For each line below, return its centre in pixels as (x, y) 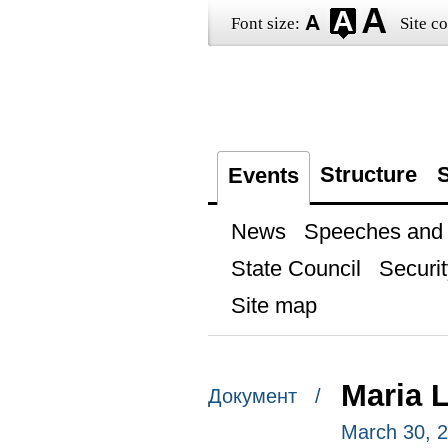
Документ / (264, 396)
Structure (368, 174)
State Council (295, 268)
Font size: (265, 23)
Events (263, 175)
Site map (273, 305)
